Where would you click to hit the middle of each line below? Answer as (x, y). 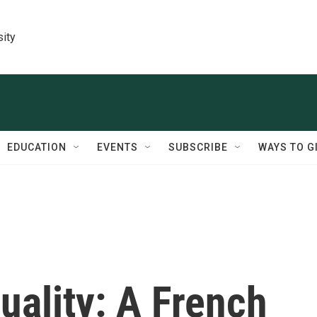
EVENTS (117, 147)
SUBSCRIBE (198, 147)
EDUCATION (37, 147)
